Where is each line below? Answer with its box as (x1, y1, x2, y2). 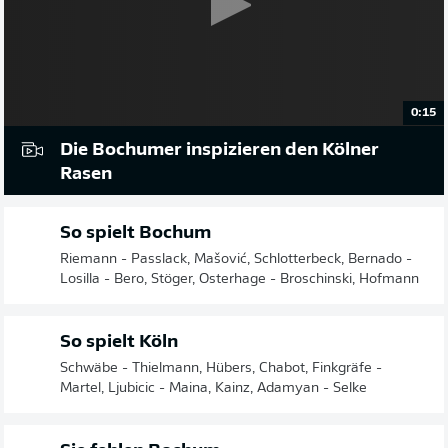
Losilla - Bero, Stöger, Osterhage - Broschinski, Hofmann (60, 271, 419, 287)
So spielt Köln (60, 332, 178, 352)
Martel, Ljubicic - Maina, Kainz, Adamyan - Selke (60, 380, 367, 396)
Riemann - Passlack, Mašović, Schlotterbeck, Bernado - (60, 251, 412, 267)
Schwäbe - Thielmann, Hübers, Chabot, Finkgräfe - (60, 360, 382, 376)
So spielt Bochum (60, 223, 211, 243)
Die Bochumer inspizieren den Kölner (60, 140, 379, 160)
